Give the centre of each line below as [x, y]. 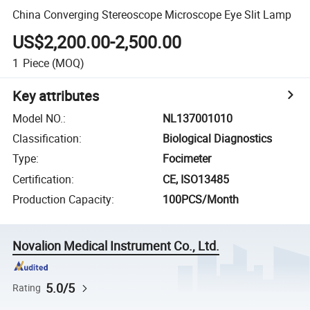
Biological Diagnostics [218, 139]
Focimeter [187, 159]
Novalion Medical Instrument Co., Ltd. [116, 246]
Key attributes [56, 95]
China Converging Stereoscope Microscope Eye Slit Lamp [152, 14]
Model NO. [38, 118]
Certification [42, 179]
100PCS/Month [201, 200]
